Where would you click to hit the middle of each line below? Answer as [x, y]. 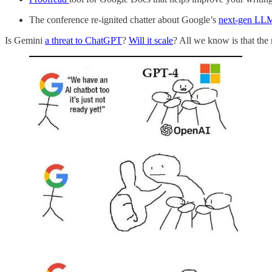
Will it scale [151, 40]
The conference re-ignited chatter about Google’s [124, 19]
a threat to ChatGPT [83, 40]
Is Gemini [25, 40]
